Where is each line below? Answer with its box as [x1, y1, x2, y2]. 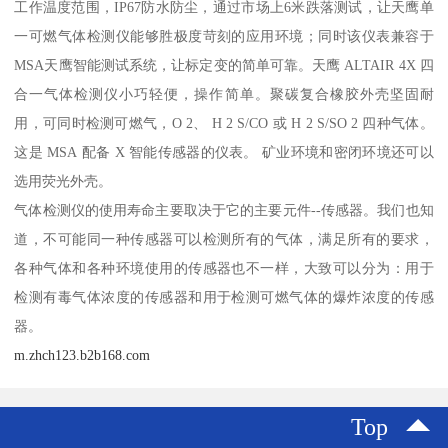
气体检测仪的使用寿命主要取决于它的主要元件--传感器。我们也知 [14, 202, 434, 219]
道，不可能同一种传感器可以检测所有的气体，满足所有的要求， [14, 231, 434, 248]
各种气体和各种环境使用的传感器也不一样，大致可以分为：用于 [14, 260, 434, 277]
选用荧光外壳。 [14, 173, 113, 190]
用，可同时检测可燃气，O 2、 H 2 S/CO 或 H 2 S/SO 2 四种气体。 [14, 115, 434, 132]
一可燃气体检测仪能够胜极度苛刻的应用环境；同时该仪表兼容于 [14, 28, 434, 45]
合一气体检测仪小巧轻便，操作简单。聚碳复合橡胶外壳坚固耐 [14, 86, 434, 103]
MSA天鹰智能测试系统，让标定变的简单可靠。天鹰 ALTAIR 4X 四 [14, 57, 434, 74]
